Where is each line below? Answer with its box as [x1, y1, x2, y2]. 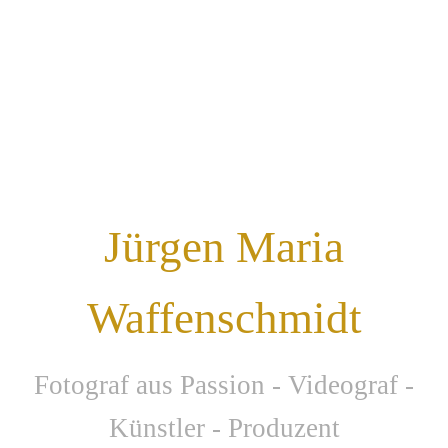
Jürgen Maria [104, 221, 344, 272]
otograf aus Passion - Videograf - [49, 369, 414, 400]
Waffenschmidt [86, 292, 362, 343]
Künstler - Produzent [108, 412, 340, 443]
